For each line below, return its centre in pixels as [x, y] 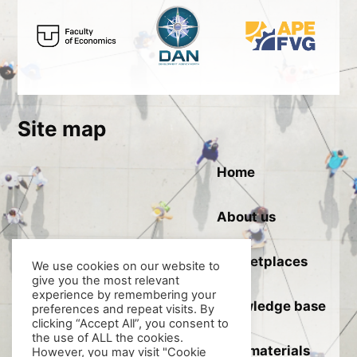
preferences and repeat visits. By [123, 309]
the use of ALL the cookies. [108, 338]
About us [246, 217]
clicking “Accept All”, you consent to [130, 324]
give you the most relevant [106, 280]
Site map [62, 129]
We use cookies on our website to [126, 266]
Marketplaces [262, 262]
